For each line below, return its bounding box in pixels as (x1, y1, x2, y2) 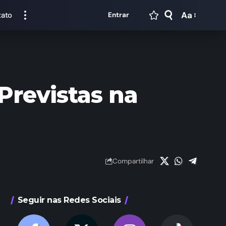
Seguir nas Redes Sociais (17, 195, 121, 205)
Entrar (108, 11, 129, 19)
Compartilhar (112, 156, 154, 165)
